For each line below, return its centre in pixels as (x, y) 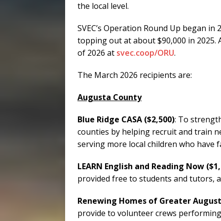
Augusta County (110, 97)
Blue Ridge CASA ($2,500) (126, 120)
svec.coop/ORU (145, 53)
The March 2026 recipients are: (135, 75)
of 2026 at (97, 53)
